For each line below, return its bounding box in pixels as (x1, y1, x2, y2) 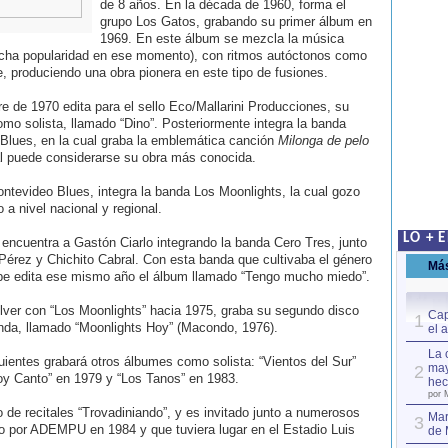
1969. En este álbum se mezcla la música (99, 31, 344, 46)
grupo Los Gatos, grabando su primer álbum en (99, 14, 372, 29)
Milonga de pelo (277, 133, 369, 148)
